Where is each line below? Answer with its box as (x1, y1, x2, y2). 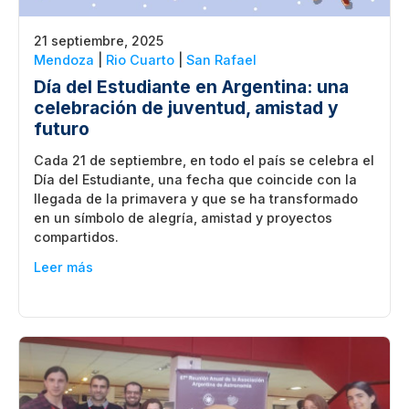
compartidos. (34, 228, 119, 245)
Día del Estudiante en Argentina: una (34, 75, 349, 98)
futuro (34, 117, 89, 140)
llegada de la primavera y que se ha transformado (34, 190, 358, 206)
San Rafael (186, 51, 257, 68)
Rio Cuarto (106, 51, 174, 68)
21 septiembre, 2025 (34, 32, 163, 48)
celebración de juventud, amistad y (34, 96, 339, 119)
